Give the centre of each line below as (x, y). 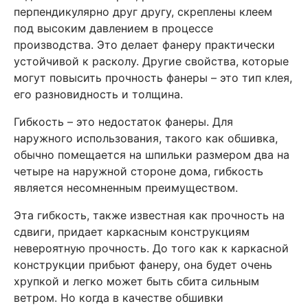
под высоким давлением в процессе (113, 28)
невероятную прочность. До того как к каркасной (151, 248)
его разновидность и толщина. (98, 94)
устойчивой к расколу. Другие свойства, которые (151, 61)
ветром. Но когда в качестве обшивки (119, 298)
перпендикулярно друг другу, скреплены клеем (143, 12)
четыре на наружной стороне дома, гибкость (139, 171)
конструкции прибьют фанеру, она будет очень (143, 265)
